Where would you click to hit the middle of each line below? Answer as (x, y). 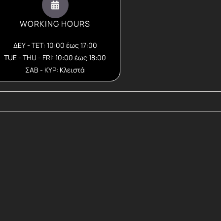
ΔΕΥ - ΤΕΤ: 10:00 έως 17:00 (55, 45)
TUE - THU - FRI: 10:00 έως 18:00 (55, 57)
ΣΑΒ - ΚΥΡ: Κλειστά (55, 70)
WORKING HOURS (55, 24)
